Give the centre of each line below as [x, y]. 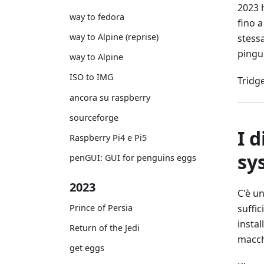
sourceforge [94, 117]
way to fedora [97, 16]
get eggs [87, 248]
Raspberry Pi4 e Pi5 [108, 137]
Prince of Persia [101, 207]
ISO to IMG [91, 77]
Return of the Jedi [105, 228]
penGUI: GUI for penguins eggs [133, 158]
